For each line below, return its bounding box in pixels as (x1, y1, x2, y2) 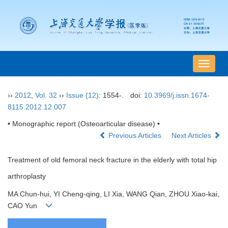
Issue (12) (66, 91, 99, 100)
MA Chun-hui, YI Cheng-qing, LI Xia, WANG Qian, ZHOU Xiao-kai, (8, 190, 219, 198)
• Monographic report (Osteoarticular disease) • (8, 120, 160, 128)
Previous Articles (106, 131, 163, 140)
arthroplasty (8, 172, 46, 181)
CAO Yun (8, 202, 45, 210)
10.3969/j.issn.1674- (144, 91, 210, 100)
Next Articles (172, 131, 213, 140)
